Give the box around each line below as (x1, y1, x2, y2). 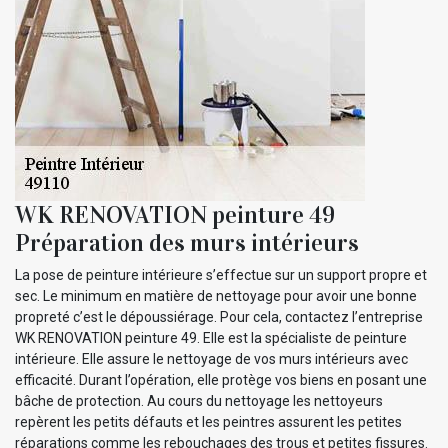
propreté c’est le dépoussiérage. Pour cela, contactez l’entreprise (15, 308, 423, 325)
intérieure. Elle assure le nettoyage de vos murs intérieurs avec (15, 350, 408, 367)
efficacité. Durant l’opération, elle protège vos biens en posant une (15, 371, 427, 388)
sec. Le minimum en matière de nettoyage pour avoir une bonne (15, 287, 417, 304)
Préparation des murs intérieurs (15, 227, 359, 258)
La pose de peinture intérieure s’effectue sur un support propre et (15, 266, 427, 283)
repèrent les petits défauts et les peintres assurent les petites (15, 413, 402, 430)
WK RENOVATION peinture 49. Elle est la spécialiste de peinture (15, 329, 407, 346)
